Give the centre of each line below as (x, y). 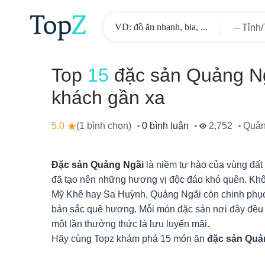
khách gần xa (108, 98)
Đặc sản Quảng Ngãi (98, 165)
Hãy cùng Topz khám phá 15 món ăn (129, 239)
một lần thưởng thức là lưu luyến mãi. (130, 224)
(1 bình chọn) (104, 126)
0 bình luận (165, 126)
